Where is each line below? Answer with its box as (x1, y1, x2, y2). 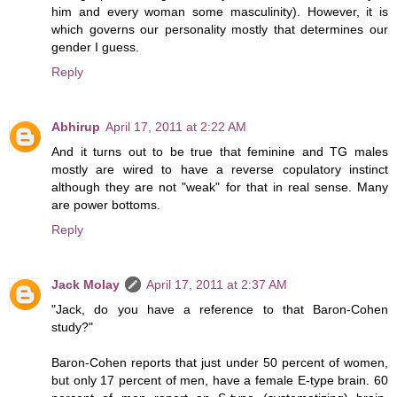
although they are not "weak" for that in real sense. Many (51, 180, 388, 195)
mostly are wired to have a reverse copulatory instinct (51, 162, 388, 177)
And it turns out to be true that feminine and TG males (51, 144, 388, 160)
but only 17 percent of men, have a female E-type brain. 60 (51, 373, 388, 388)
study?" (51, 320, 93, 335)
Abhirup (51, 120, 100, 135)
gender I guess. (51, 40, 139, 55)
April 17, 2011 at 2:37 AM (146, 277, 287, 292)
